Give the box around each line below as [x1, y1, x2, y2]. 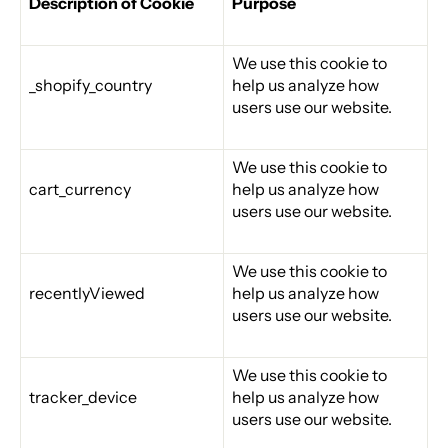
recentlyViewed [29, 283, 145, 304]
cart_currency [29, 179, 131, 200]
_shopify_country [29, 75, 152, 96]
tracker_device [29, 387, 137, 408]
